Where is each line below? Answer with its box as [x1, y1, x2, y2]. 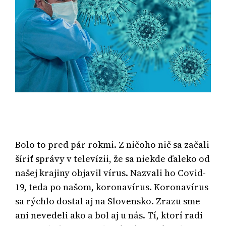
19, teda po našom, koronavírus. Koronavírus [15, 180, 209, 193]
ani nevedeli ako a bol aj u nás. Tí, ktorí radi [15, 208, 203, 221]
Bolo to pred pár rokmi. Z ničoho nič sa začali [15, 138, 210, 151]
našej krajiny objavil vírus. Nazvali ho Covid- [15, 166, 206, 179]
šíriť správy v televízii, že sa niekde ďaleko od [15, 152, 210, 165]
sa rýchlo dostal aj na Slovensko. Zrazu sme [15, 194, 201, 207]
